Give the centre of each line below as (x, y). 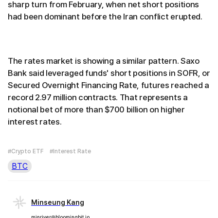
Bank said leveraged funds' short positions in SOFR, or (109, 73)
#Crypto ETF (26, 151)
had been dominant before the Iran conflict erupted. (105, 16)
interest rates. (35, 121)
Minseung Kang (58, 202)
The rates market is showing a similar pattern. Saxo (104, 61)
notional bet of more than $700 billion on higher (96, 109)
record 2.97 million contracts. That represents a (98, 97)
